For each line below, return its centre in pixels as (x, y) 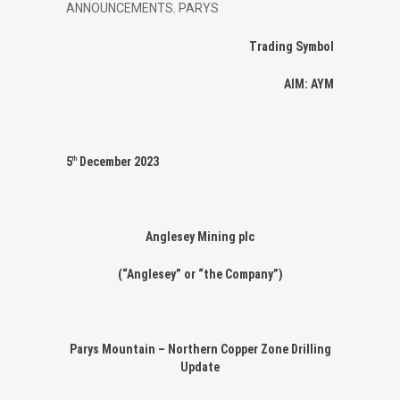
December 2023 (118, 161)
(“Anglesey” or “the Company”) (200, 274)
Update (200, 367)
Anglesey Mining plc (200, 236)
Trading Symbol (292, 46)
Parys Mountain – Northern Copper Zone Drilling (200, 349)
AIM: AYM (309, 84)
